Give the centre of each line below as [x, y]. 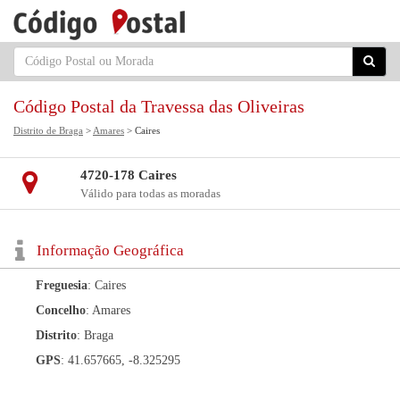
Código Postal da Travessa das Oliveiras [159, 106]
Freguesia [62, 285]
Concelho [61, 310]
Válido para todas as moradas [150, 193]
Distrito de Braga [48, 130]
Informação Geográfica [110, 250]
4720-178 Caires [128, 175]
